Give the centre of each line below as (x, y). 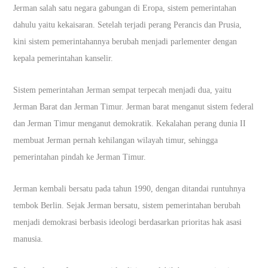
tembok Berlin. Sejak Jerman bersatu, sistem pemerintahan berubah (127, 205)
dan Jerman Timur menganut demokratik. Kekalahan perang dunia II (130, 123)
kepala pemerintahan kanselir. (65, 58)
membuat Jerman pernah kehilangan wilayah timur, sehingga (116, 140)
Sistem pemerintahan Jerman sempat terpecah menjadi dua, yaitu (123, 90)
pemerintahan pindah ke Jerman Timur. (81, 157)
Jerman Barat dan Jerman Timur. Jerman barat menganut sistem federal (134, 106)
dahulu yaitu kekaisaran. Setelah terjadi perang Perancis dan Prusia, (128, 25)
